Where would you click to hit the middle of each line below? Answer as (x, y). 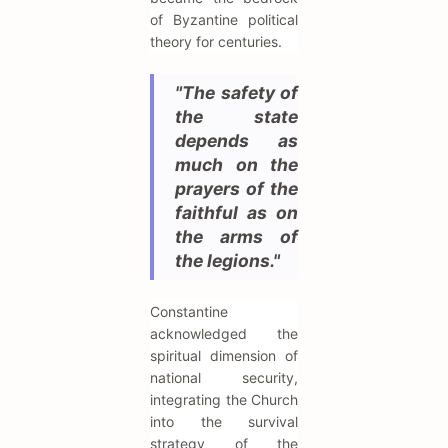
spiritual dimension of (224, 355)
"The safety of (236, 92)
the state (236, 116)
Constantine (189, 311)
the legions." (227, 260)
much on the (236, 164)
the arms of (236, 236)
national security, (224, 377)
